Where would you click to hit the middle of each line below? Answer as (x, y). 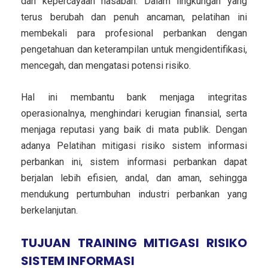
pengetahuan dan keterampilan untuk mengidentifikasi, (134, 49)
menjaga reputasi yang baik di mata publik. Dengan (134, 129)
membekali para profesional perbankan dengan (134, 33)
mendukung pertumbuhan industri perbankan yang (134, 194)
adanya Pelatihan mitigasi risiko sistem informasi (134, 145)
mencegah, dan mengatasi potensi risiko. (106, 65)
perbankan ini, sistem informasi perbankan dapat (134, 162)
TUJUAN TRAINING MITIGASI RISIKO (134, 243)
